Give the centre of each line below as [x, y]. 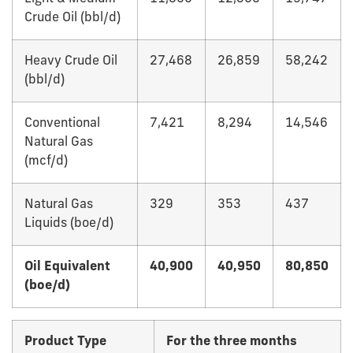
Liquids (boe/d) [69, 224]
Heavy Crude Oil [71, 62]
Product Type [65, 342]
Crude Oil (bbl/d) [72, 19]
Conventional [62, 124]
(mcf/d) [46, 162]
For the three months [232, 342]
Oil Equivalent [67, 268]
